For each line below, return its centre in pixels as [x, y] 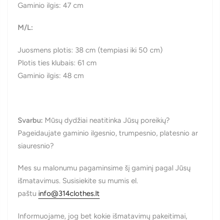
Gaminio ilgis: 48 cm [51, 75]
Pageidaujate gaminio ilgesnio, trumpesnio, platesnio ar [108, 133]
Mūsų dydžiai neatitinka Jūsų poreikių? [107, 120]
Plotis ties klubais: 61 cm [57, 63]
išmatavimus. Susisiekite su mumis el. [78, 181]
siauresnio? [37, 146]
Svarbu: [30, 120]
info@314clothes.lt [69, 194]
